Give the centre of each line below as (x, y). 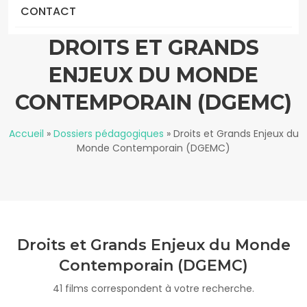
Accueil (26, 134)
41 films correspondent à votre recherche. (153, 288)
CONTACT (48, 11)
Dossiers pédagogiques (108, 134)
